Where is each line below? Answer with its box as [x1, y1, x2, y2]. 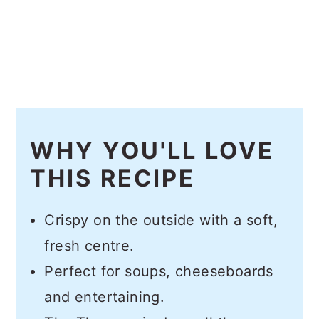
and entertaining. [44, 288, 165, 306]
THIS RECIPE [30, 164, 196, 193]
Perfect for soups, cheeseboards [44, 263, 273, 281]
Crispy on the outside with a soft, [44, 211, 278, 229]
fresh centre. [44, 237, 135, 255]
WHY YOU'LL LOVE [30, 137, 275, 165]
